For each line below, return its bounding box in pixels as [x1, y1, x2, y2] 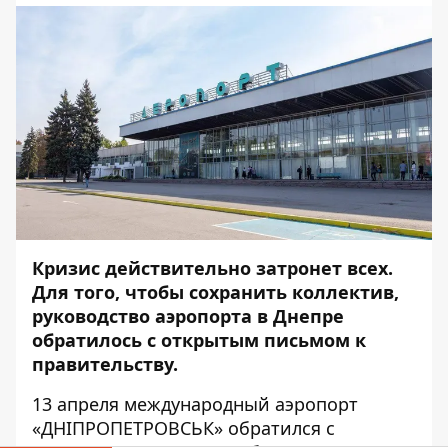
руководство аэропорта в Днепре [32, 304, 344, 329]
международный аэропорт [124, 392, 358, 417]
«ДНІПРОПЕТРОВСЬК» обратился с [32, 416, 335, 441]
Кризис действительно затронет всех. [32, 256, 393, 281]
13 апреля [32, 392, 124, 417]
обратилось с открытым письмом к [32, 328, 366, 353]
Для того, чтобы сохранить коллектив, [32, 280, 399, 305]
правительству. [32, 352, 178, 377]
